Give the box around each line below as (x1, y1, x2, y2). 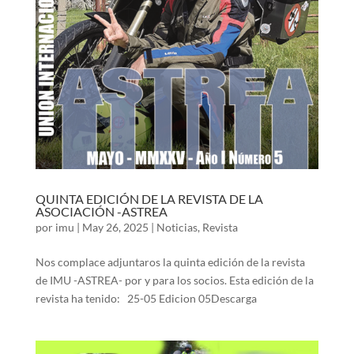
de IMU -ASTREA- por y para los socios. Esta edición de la (35, 273, 314, 288)
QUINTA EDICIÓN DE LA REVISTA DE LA (35, 191, 263, 207)
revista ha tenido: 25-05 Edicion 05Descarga (35, 292, 262, 306)
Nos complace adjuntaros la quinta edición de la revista (35, 255, 305, 269)
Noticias (156, 220, 198, 235)
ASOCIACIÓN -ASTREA (35, 204, 168, 220)
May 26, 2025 (81, 220, 149, 235)
